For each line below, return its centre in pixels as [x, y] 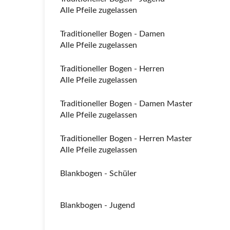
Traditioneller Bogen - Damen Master [126, 104]
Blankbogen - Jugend [98, 205]
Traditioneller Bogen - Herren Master [126, 139]
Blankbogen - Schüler [98, 174]
